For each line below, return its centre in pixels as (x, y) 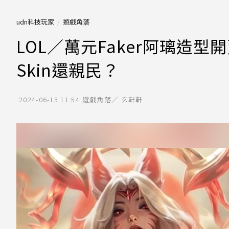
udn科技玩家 (35, 22)
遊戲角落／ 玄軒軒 (112, 99)
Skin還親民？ (68, 70)
